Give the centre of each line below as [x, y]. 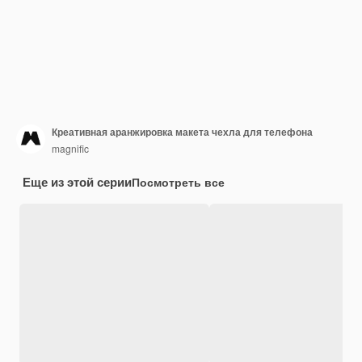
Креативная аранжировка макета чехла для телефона [182, 132]
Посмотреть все [178, 181]
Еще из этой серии [77, 181]
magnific [70, 149]
